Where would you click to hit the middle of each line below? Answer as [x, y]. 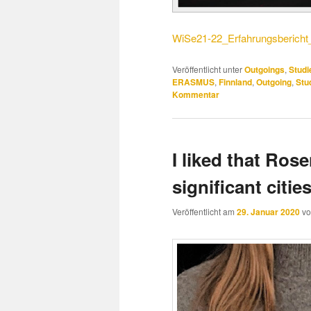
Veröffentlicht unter [207, 69]
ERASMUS [193, 82]
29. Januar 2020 [268, 211]
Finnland [235, 82]
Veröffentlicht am [204, 211]
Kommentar [196, 95]
